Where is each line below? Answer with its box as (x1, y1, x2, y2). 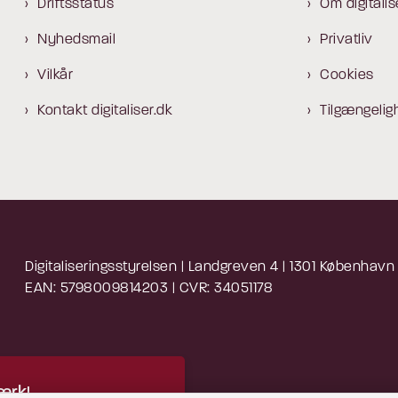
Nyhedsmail (37, 33, 115, 48)
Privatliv (320, 33, 373, 48)
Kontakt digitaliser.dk (37, 104, 172, 119)
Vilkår (37, 68, 73, 84)
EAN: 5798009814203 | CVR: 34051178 (25, 282, 273, 297)
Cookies (320, 68, 374, 84)
